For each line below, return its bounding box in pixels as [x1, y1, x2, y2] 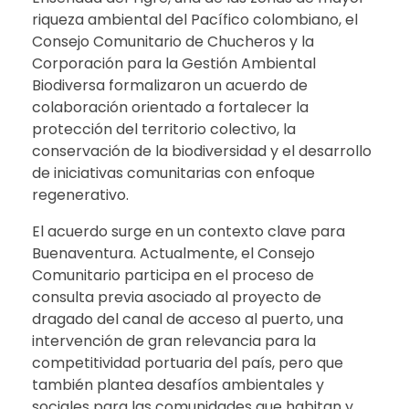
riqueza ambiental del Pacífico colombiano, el [32, 8, 358, 30]
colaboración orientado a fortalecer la [32, 96, 309, 118]
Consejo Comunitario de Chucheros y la [32, 30, 314, 52]
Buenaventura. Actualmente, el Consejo [32, 242, 315, 264]
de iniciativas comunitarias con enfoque [32, 162, 315, 184]
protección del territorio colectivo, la [32, 118, 296, 140]
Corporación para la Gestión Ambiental [32, 52, 316, 74]
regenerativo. [32, 184, 129, 205]
